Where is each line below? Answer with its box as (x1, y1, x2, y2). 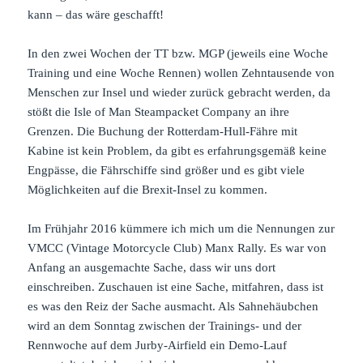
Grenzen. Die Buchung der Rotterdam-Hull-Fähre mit (28, 124, 298, 138)
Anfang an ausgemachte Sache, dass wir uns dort (28, 260, 276, 274)
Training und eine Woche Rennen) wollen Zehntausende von (28, 66, 335, 79)
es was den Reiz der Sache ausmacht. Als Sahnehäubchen (28, 299, 319, 313)
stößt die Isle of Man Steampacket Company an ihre (28, 105, 290, 118)
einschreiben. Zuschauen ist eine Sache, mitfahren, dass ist (28, 280, 324, 293)
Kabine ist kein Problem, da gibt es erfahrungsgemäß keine (28, 143, 327, 157)
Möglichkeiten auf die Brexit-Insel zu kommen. (28, 182, 268, 196)
